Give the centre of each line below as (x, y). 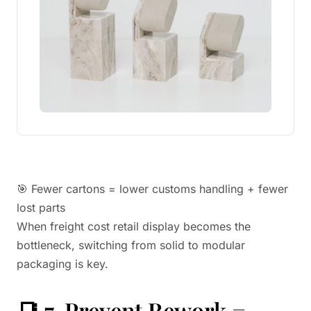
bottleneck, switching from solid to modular (131, 245)
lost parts (41, 208)
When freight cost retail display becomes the (134, 226)
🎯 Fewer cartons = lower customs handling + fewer (152, 189)
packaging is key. (62, 264)
